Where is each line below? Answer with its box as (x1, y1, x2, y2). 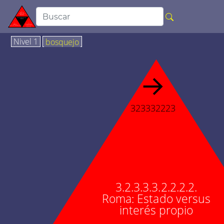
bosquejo (45, 36, 79, 47)
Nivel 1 (13, 36, 38, 47)
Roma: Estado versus (102, 190, 210, 207)
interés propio (119, 202, 193, 218)
